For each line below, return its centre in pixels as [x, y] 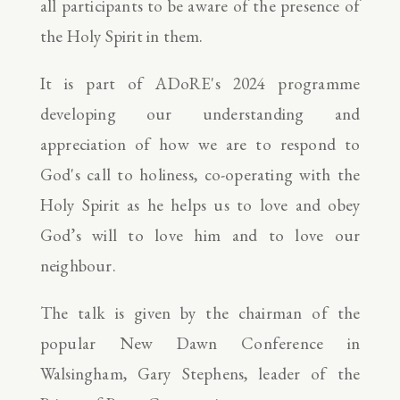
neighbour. [78, 265]
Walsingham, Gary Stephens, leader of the [200, 373]
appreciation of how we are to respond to [200, 144]
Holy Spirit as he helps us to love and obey [200, 204]
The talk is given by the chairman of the [200, 312]
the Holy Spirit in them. [123, 36]
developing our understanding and [200, 113]
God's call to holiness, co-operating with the [200, 174]
